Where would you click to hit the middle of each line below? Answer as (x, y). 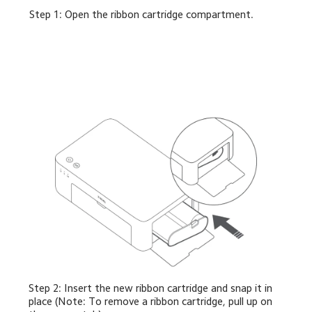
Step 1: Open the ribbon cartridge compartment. (142, 15)
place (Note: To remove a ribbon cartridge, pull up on (152, 302)
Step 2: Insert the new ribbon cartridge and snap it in (152, 288)
